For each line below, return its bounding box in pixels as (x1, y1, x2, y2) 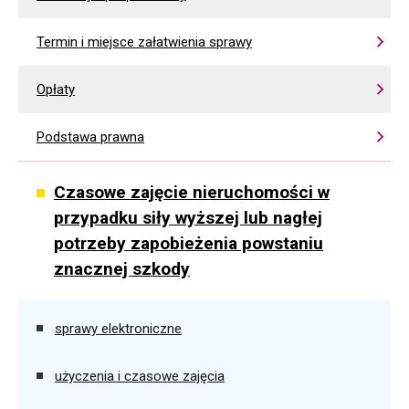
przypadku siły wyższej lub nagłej (54, 207, 322, 228)
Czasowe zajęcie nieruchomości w (54, 182, 330, 203)
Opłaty (37, 81, 75, 98)
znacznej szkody (54, 258, 190, 279)
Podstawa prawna (37, 129, 144, 145)
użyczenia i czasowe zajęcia (55, 368, 225, 384)
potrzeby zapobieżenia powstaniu (54, 233, 323, 254)
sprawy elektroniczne (55, 320, 182, 337)
